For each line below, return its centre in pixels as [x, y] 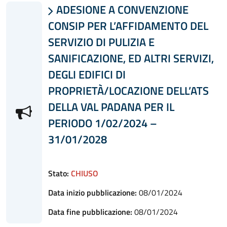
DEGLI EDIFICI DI [87, 74]
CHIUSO [84, 173]
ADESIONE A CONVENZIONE [121, 9]
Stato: [58, 173]
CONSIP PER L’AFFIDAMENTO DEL [128, 26]
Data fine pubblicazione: [90, 212]
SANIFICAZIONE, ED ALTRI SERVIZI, [131, 58]
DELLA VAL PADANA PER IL [111, 107]
